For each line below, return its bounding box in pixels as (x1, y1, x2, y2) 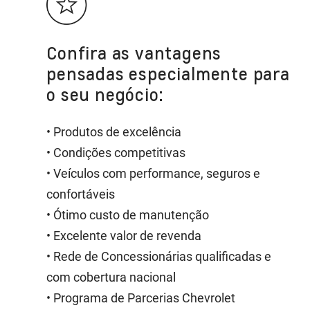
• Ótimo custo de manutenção (46, 207, 210, 222)
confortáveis (46, 186, 116, 201)
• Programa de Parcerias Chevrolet (46, 290, 236, 305)
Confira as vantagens (46, 41, 222, 64)
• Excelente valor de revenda (46, 228, 202, 243)
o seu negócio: (46, 82, 164, 105)
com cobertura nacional (46, 269, 176, 284)
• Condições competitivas (46, 145, 186, 160)
